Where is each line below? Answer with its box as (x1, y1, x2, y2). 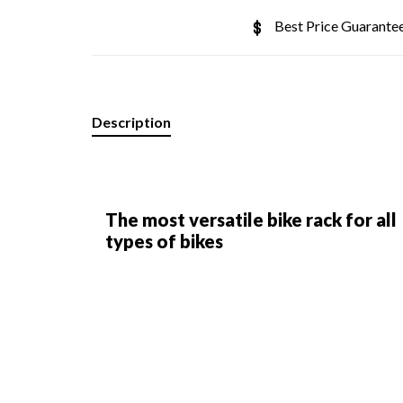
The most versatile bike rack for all (105, 209, 397, 230)
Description (92, 113, 171, 130)
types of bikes (105, 230, 223, 252)
